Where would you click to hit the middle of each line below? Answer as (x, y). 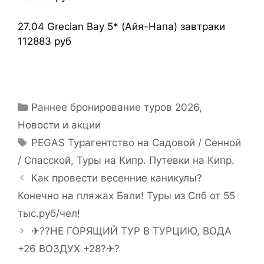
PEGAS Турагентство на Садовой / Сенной (136, 143)
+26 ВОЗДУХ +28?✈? (69, 249)
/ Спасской (44, 160)
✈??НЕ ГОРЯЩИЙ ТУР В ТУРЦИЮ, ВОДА (132, 231)
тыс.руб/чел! (49, 213)
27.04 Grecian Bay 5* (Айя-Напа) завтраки (121, 26)
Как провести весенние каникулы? (117, 178)
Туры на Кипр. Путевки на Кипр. (156, 160)
